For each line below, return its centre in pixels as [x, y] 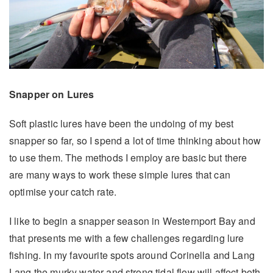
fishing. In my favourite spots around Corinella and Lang [132, 255]
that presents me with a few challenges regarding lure [127, 238]
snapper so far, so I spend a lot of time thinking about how [135, 140]
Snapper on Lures [52, 94]
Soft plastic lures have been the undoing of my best [122, 123]
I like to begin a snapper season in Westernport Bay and [132, 221]
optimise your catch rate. [63, 191]
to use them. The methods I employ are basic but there [128, 157]
